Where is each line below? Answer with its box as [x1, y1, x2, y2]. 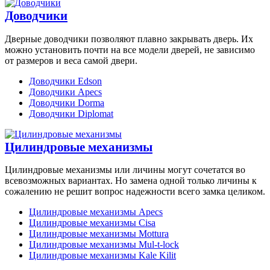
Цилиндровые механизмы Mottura [29, 228, 169, 239]
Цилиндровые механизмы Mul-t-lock [29, 239, 179, 250]
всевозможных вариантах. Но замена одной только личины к [5, 175, 257, 186]
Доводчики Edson [29, 75, 102, 86]
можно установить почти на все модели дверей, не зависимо [5, 44, 255, 55]
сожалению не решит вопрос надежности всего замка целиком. [5, 186, 265, 196]
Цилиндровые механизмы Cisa [29, 217, 155, 228]
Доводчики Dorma [29, 97, 104, 108]
